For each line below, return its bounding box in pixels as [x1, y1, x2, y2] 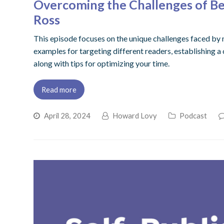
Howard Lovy [112, 110, 157, 120]
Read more [41, 84, 77, 94]
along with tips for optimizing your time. [33, 58, 170, 68]
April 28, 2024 [44, 110, 91, 120]
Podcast [179, 110, 207, 120]
